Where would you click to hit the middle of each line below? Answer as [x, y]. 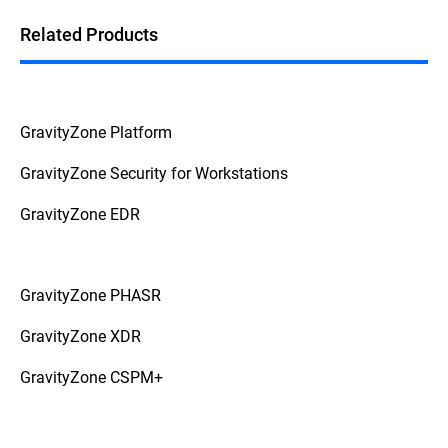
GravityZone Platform [96, 132]
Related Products [89, 34]
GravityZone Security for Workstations [154, 173]
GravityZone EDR [80, 214]
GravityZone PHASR [90, 295]
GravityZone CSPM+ [91, 377]
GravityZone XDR [80, 336]
